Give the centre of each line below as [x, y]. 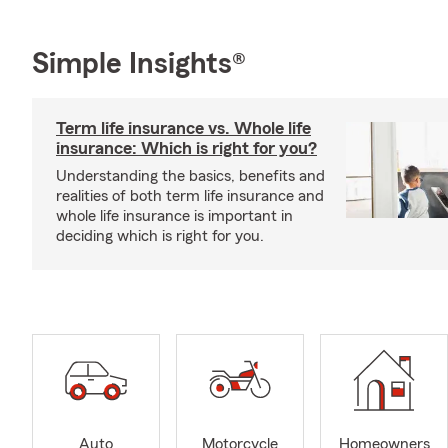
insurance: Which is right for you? [186, 148]
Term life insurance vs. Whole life [183, 128]
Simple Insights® [139, 64]
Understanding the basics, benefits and [190, 176]
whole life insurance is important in [174, 216]
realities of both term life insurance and [190, 196]
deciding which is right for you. [160, 236]
